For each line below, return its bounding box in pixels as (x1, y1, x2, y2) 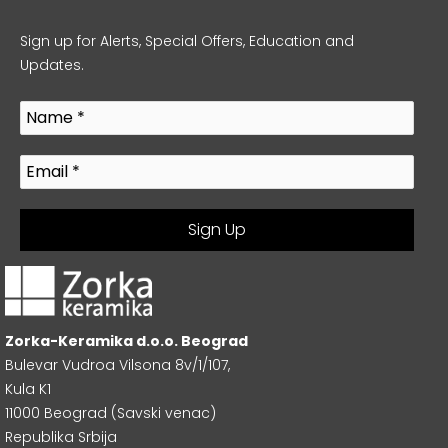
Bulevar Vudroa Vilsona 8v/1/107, (5, 355, 230, 376)
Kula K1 (5, 379, 51, 400)
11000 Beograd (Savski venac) (5, 403, 216, 424)
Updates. (20, 54, 84, 75)
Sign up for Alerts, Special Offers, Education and (20, 30, 354, 51)
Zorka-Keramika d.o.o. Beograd (5, 331, 248, 352)
